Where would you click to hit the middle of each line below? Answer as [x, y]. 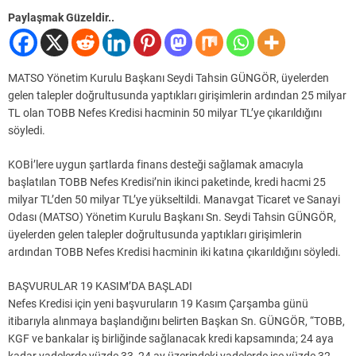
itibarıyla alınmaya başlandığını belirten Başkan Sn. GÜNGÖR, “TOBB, [176, 321]
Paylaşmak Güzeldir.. [61, 18]
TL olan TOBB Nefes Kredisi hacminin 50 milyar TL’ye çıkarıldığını [165, 113]
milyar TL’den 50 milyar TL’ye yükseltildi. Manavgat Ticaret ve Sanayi [174, 200]
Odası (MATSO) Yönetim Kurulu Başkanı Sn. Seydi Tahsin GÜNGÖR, [172, 217]
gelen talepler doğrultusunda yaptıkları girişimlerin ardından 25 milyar [177, 96]
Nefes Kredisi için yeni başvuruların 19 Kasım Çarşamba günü [158, 304]
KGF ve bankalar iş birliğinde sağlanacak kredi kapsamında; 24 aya [171, 339]
